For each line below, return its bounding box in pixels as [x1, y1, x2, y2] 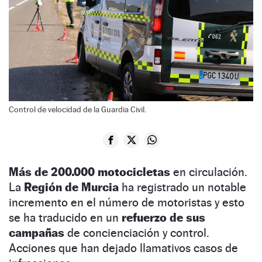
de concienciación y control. [67, 225, 209, 240]
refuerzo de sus [119, 210, 205, 225]
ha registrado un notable [122, 180, 246, 194]
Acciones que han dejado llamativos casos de [9, 240, 238, 255]
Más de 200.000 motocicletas [9, 164, 170, 179]
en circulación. [170, 164, 247, 179]
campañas [9, 225, 67, 240]
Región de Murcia [24, 180, 122, 194]
